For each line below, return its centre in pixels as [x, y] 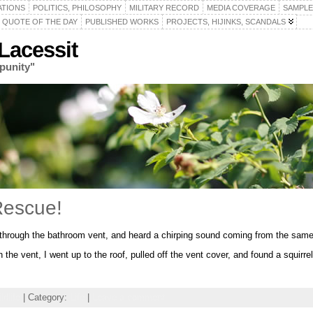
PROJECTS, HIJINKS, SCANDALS [226, 22]
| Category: [45, 298]
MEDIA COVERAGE [241, 8]
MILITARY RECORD [164, 8]
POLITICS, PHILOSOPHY [77, 8]
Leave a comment [129, 298]
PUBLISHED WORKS [122, 22]
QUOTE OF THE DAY [40, 22]
